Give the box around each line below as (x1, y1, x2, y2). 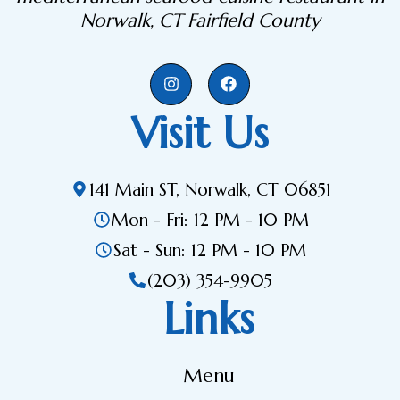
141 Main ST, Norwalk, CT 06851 (88, 178, 331, 200)
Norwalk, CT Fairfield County (80, 8, 320, 32)
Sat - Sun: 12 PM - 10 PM (113, 238, 307, 261)
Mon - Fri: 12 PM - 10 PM (111, 208, 309, 230)
